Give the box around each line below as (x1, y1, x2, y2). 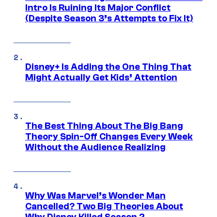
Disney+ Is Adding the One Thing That (25, 62, 191, 73)
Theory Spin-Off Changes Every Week (25, 131, 193, 142)
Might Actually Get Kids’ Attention (25, 72, 177, 83)
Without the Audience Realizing (25, 142, 166, 153)
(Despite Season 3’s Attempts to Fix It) (25, 13, 193, 24)
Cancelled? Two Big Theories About (25, 201, 183, 212)
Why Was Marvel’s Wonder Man (25, 190, 166, 201)
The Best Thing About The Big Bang (25, 121, 183, 132)
